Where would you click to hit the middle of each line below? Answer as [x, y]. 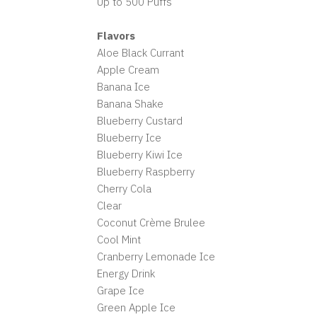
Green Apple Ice [136, 307]
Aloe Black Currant [140, 53]
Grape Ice [121, 290]
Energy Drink [126, 273]
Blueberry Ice [129, 138]
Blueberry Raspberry [146, 172]
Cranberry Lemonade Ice [156, 257]
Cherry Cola [124, 189]
